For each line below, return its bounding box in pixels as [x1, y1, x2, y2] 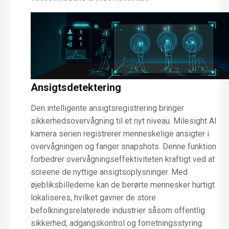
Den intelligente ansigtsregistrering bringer [31, 103, 184, 113]
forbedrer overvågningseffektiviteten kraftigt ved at [31, 154, 215, 165]
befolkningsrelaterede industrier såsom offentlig [31, 205, 205, 216]
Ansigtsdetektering [31, 81, 121, 94]
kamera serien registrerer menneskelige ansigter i [31, 129, 209, 139]
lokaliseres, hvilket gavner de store [31, 193, 156, 203]
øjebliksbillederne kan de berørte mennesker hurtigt [31, 180, 215, 190]
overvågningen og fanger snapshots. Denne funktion [31, 142, 216, 152]
